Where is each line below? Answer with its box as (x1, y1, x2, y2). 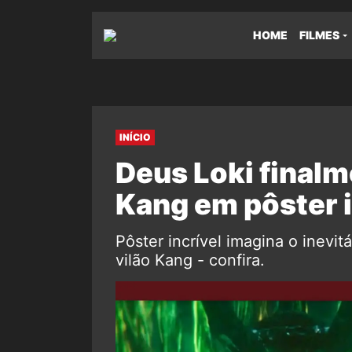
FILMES (299, 28, 339, 42)
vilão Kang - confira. (115, 251, 265, 269)
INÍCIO (119, 131, 151, 143)
